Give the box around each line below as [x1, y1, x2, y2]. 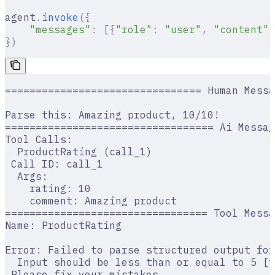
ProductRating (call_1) [5, 145, 152, 158]
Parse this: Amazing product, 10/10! [5, 108, 220, 121]
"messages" [5, 23, 91, 36]
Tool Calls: [5, 133, 72, 145]
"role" [115, 23, 152, 36]
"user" [158, 23, 201, 36]
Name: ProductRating [5, 219, 122, 231]
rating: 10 [5, 182, 91, 195]
